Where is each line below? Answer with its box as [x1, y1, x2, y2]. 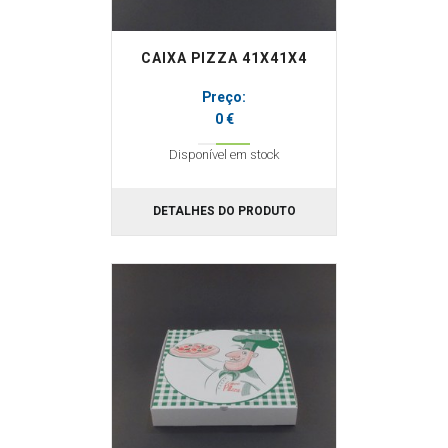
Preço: [202, 87, 246, 108]
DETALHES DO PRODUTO [152, 202, 296, 220]
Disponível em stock [168, 145, 280, 164]
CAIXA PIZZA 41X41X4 [141, 48, 307, 69]
